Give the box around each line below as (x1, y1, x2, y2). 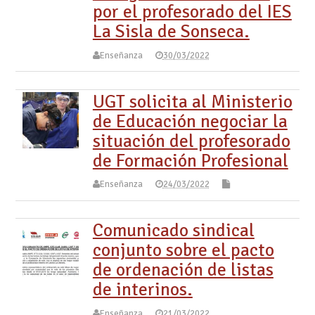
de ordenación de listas (92, 258, 274, 281)
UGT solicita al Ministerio (92, 90, 292, 112)
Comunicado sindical (92, 219, 255, 241)
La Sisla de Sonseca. (92, 20, 250, 43)
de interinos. (92, 278, 193, 300)
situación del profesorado (92, 129, 290, 152)
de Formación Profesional (92, 149, 288, 172)
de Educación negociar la (92, 110, 288, 132)
